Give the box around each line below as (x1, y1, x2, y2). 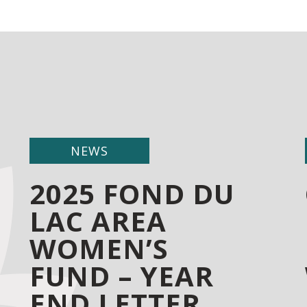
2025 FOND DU (29, 175, 235, 212)
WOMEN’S (29, 230, 169, 267)
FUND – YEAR (29, 257, 214, 295)
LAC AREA (29, 202, 167, 240)
